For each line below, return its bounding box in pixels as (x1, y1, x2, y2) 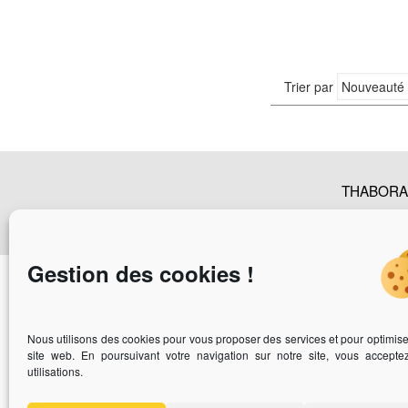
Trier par (283, 77, 337, 97)
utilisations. (27, 363, 83, 379)
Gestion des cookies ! (27, 258, 254, 289)
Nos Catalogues (222, 205, 324, 226)
